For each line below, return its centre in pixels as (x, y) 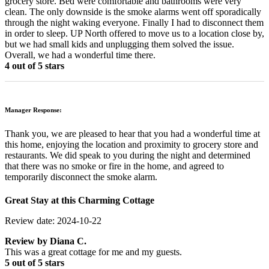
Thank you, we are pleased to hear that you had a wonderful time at (132, 133)
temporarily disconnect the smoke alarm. (81, 177)
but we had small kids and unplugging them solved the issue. (119, 44)
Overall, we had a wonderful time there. (80, 55)
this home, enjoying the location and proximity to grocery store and (131, 144)
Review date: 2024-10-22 (53, 220)
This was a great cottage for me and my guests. (93, 252)
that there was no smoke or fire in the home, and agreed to (114, 166)
